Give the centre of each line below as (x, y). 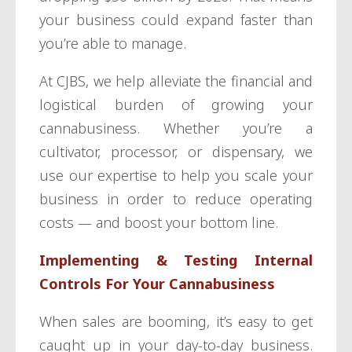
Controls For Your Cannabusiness (157, 283)
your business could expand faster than (176, 19)
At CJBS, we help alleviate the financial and (176, 81)
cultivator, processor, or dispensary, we (176, 151)
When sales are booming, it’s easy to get (176, 321)
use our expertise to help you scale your (176, 175)
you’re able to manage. (113, 43)
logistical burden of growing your (176, 104)
